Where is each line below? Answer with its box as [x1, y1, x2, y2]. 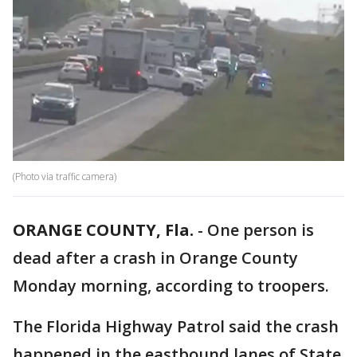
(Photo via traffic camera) [13, 170, 116, 184]
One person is [207, 219, 314, 241]
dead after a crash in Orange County [13, 247, 298, 269]
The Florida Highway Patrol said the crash [13, 316, 339, 338]
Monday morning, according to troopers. [13, 275, 333, 297]
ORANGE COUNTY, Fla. [13, 219, 194, 241]
